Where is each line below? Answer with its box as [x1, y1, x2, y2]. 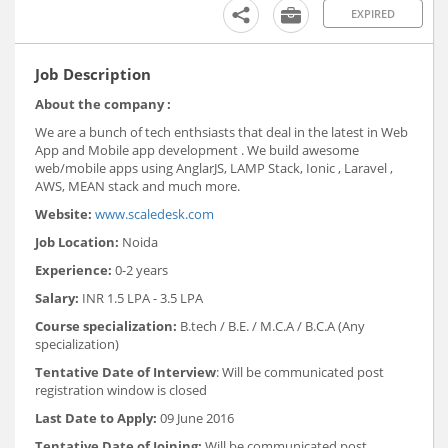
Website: [35, 204, 92, 223]
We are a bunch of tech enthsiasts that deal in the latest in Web [35, 122, 408, 141]
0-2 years [112, 260, 168, 279]
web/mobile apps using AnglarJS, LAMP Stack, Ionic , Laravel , [35, 158, 393, 177]
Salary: [35, 288, 79, 307]
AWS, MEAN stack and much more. [35, 176, 240, 195]
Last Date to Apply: [35, 408, 157, 427]
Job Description [35, 63, 151, 84]
